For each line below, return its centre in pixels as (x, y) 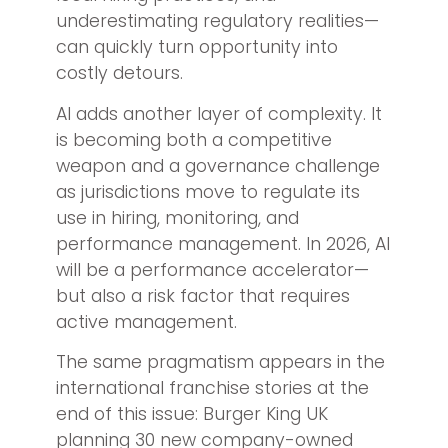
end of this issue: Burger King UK (192, 413)
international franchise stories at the (212, 387)
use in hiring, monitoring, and (177, 217)
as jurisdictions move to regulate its (208, 191)
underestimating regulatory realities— (217, 21)
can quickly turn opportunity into (197, 47)
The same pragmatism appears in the (220, 361)
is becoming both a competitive (194, 139)
